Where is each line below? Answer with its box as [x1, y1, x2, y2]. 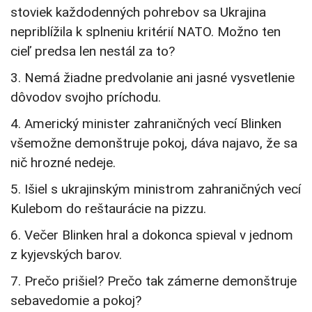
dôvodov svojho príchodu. [10, 89, 161, 106]
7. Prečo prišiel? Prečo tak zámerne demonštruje [10, 273, 297, 290]
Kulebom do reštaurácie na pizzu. [10, 201, 206, 217]
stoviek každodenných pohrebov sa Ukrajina [10, 4, 266, 21]
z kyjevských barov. [10, 247, 122, 263]
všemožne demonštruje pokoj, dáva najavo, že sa [10, 135, 297, 152]
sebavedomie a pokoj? [10, 292, 141, 309]
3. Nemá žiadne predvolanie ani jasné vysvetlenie [10, 70, 295, 86]
